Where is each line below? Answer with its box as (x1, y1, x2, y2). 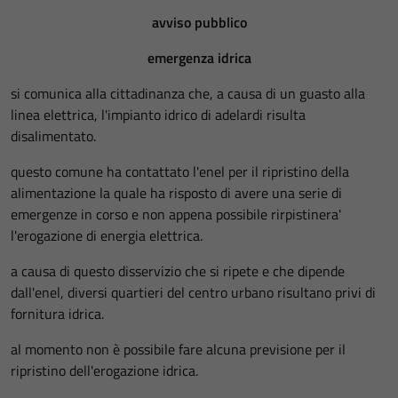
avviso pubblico (151, 12, 247, 33)
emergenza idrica (147, 47, 251, 68)
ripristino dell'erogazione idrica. (11, 360, 198, 381)
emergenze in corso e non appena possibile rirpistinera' (11, 203, 341, 225)
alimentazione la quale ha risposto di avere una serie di (11, 182, 342, 203)
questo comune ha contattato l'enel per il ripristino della (11, 161, 349, 182)
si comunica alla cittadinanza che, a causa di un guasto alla (11, 83, 365, 104)
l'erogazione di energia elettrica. (11, 225, 203, 246)
